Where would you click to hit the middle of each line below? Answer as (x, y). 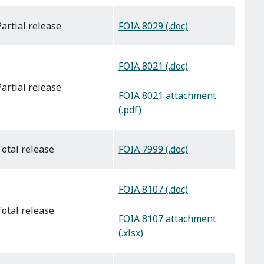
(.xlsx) (131, 232)
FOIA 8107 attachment (167, 218)
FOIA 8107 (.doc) (153, 189)
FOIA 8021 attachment (167, 95)
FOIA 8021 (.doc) (153, 66)
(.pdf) (130, 109)
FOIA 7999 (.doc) (153, 149)
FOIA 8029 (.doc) (153, 26)
